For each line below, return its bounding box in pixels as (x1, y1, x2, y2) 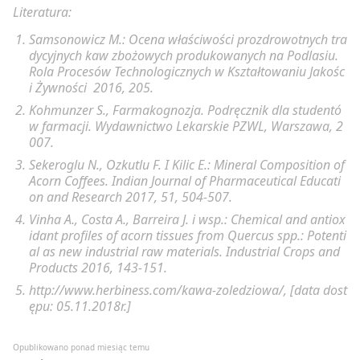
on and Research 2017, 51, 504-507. (29, 187, 232, 206)
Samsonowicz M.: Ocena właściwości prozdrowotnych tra (29, 30, 347, 48)
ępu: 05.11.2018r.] (29, 297, 131, 315)
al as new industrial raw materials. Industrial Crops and (29, 242, 340, 260)
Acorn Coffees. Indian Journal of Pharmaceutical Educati (29, 171, 341, 190)
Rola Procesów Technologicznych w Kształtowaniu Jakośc (29, 62, 345, 80)
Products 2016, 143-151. (29, 258, 167, 276)
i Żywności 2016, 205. (29, 78, 153, 96)
